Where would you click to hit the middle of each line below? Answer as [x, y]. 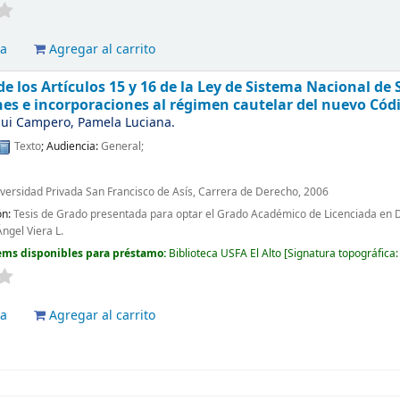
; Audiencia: [71, 147]
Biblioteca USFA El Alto [225, 253]
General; [123, 147]
